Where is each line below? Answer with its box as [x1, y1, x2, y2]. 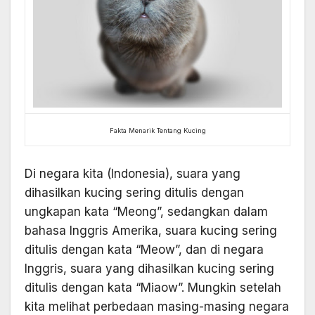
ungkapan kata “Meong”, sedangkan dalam [25, 204, 268, 219]
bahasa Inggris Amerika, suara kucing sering [25, 223, 277, 238]
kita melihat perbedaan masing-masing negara [25, 299, 289, 314]
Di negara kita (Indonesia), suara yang [25, 166, 240, 181]
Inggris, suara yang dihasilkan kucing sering [25, 261, 274, 276]
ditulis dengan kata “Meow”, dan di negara [25, 242, 264, 257]
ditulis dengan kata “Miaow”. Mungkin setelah [25, 280, 281, 295]
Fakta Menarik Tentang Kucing [109, 127, 206, 135]
